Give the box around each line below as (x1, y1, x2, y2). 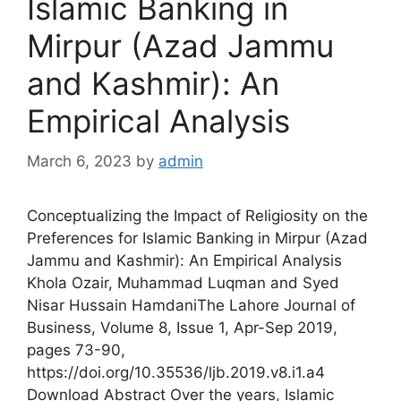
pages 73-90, (27, 340, 125, 359)
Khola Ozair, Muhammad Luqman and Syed (27, 273, 339, 292)
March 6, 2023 (27, 151, 132, 170)
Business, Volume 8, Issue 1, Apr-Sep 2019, (27, 318, 337, 337)
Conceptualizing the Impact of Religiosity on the (27, 206, 368, 225)
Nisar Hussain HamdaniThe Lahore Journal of (27, 295, 355, 314)
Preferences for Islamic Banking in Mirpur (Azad (27, 228, 368, 247)
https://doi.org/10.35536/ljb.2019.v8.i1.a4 (27, 363, 325, 381)
